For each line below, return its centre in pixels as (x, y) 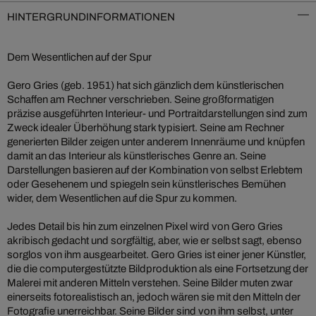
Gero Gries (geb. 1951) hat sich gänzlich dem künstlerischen (145, 85)
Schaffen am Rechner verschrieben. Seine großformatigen (140, 99)
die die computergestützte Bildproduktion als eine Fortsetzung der (158, 268)
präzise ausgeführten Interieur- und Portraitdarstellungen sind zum (157, 113)
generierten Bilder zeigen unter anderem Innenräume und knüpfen (156, 141)
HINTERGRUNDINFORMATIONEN (91, 17)
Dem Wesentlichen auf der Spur (79, 57)
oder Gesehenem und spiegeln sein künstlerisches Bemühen (146, 184)
